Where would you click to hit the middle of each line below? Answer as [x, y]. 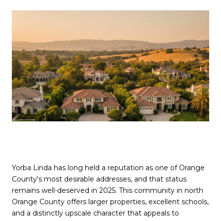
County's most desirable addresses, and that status [99, 179]
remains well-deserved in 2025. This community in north [108, 191]
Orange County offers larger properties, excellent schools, [110, 202]
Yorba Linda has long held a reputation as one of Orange [108, 168]
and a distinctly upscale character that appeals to [95, 213]
